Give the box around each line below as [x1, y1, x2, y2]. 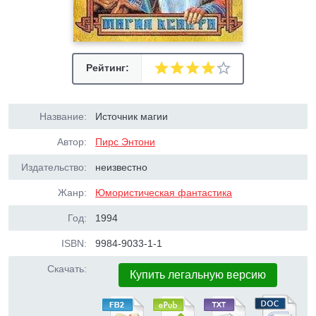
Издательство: [21, 162, 87, 173]
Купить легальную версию [130, 269, 267, 281]
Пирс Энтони [95, 136, 156, 147]
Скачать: [47, 263, 87, 274]
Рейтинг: [85, 62, 129, 73]
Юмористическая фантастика [95, 187, 233, 198]
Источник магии [95, 111, 169, 122]
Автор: [57, 136, 87, 147]
